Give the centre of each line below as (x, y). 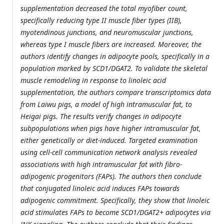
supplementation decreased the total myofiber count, (104, 8)
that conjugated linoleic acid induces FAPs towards (100, 188)
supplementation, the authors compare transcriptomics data (116, 92)
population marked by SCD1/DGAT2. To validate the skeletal (114, 68)
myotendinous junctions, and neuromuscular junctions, (107, 32)
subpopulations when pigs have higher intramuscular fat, (111, 128)
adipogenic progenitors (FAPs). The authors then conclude (111, 176)
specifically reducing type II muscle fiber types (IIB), (101, 20)
